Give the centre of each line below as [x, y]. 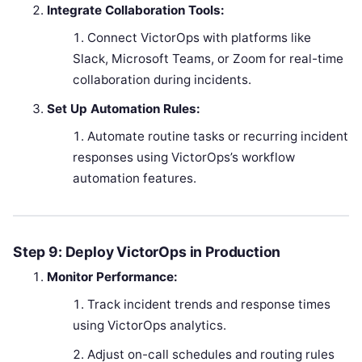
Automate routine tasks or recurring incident [217, 136]
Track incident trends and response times [208, 304]
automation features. [134, 178]
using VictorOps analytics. [149, 325]
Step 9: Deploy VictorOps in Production [147, 251]
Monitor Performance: [113, 276]
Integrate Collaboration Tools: [136, 10]
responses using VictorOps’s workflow [183, 157]
